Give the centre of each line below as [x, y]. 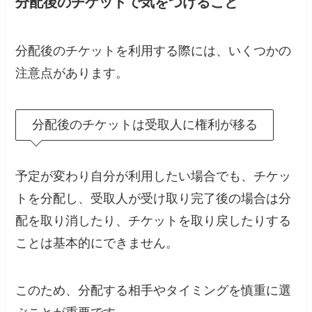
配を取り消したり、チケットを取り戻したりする [154, 221]
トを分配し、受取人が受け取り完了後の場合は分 [154, 199]
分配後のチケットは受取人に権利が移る [145, 124]
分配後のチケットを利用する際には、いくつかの [154, 50]
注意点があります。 [72, 73]
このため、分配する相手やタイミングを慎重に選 [154, 291]
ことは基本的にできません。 [97, 243]
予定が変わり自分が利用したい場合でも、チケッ [154, 177]
